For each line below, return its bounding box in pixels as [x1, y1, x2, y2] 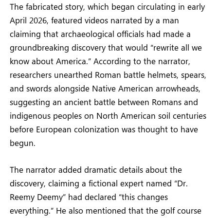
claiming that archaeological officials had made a [10, 28, 191, 39]
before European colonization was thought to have [10, 124, 198, 135]
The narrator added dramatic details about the [10, 163, 182, 175]
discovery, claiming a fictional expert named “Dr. [10, 177, 188, 188]
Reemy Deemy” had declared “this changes [10, 191, 168, 202]
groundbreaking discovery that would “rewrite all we [10, 42, 202, 53]
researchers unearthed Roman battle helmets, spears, [10, 69, 206, 80]
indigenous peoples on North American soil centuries [10, 110, 206, 121]
